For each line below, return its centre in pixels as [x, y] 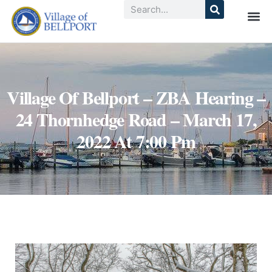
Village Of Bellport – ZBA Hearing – [136, 97]
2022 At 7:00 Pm [136, 141]
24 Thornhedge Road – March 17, [136, 119]
